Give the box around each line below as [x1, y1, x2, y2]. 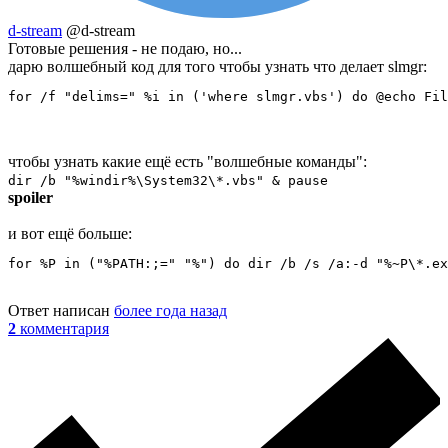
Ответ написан [8, 301, 114, 319]
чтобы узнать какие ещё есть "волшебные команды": [8, 152, 367, 170]
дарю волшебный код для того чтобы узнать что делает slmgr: [8, 57, 427, 75]
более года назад [114, 301, 227, 319]
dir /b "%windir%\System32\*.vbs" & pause [8, 172, 328, 188]
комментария [20, 319, 109, 337]
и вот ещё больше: [8, 224, 132, 242]
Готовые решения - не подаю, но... [8, 39, 242, 57]
